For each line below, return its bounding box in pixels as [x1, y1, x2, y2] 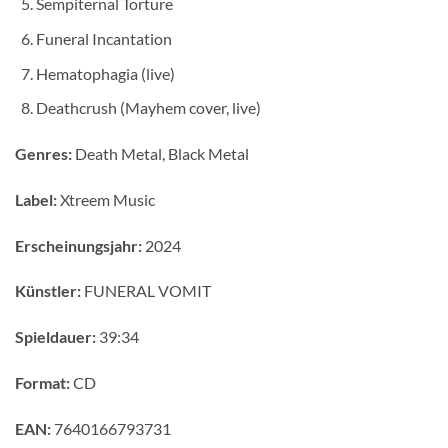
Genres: [15, 143, 72, 163]
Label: [15, 189, 57, 209]
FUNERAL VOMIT [81, 281, 211, 301]
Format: [15, 372, 70, 392]
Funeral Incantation [35, 28, 172, 48]
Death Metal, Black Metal [72, 143, 249, 163]
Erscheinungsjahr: [15, 235, 142, 255]
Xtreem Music [57, 189, 155, 209]
